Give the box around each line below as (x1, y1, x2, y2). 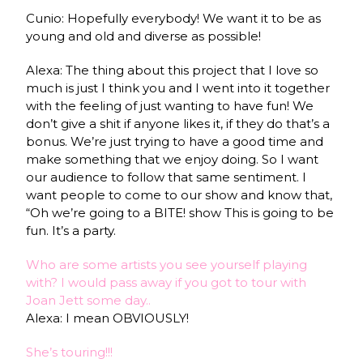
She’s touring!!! (26, 344, 113, 360)
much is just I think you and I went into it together (26, 79, 331, 96)
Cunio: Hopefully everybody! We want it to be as (26, 10, 322, 26)
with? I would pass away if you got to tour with (26, 274, 307, 290)
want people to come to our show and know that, (26, 186, 333, 203)
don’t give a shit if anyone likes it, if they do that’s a (26, 115, 331, 131)
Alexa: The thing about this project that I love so (26, 62, 319, 78)
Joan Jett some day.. (26, 292, 152, 308)
